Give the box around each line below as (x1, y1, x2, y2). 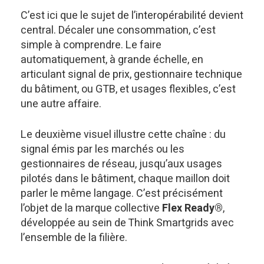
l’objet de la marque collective (21, 200, 162, 216)
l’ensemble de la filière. (21, 230, 127, 246)
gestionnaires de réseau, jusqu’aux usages (21, 156, 222, 172)
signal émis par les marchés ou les (21, 141, 184, 157)
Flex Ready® (162, 200, 223, 216)
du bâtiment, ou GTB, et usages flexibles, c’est (21, 81, 236, 97)
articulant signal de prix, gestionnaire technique (21, 67, 242, 82)
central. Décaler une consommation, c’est (21, 22, 216, 38)
